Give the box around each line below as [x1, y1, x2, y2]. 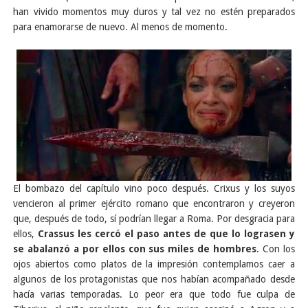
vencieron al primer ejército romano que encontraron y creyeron [13, 198, 295, 210]
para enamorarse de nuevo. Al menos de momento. [13, 21, 228, 33]
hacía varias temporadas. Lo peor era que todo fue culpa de [13, 289, 295, 300]
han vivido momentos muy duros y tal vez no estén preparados [13, 6, 295, 18]
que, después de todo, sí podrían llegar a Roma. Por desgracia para [13, 213, 295, 225]
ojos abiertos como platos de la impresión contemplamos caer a [13, 258, 295, 270]
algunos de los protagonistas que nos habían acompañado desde [13, 274, 295, 285]
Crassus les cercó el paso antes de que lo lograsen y [38, 228, 295, 240]
